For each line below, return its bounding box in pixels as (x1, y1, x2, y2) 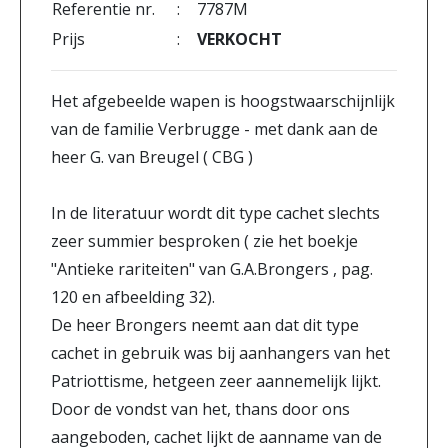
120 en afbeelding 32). (51, 286, 215, 308)
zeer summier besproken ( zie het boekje (51, 230, 358, 252)
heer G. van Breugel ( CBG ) (51, 146, 253, 168)
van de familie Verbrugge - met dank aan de (51, 118, 378, 140)
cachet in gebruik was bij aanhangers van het (51, 342, 390, 364)
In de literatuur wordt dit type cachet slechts (51, 202, 380, 224)
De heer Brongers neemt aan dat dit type (51, 314, 359, 336)
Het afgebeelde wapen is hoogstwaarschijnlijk (51, 90, 395, 112)
